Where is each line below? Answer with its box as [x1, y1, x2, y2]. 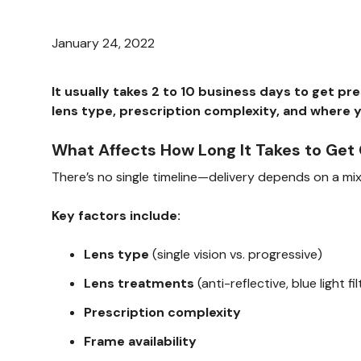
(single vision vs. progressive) [149, 246, 322, 263]
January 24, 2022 [52, 35, 155, 52]
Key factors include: [52, 207, 180, 224]
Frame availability [84, 333, 197, 350]
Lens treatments [84, 275, 194, 292]
